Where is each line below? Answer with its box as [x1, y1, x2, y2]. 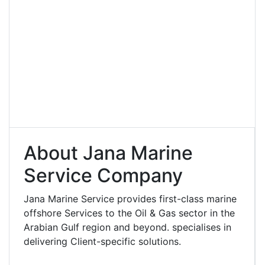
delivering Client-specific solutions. [24, 235, 181, 247]
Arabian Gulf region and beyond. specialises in [24, 221, 231, 233]
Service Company [24, 163, 183, 187]
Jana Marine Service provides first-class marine [24, 192, 237, 205]
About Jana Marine [24, 141, 193, 164]
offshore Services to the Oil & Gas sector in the [24, 206, 235, 219]
